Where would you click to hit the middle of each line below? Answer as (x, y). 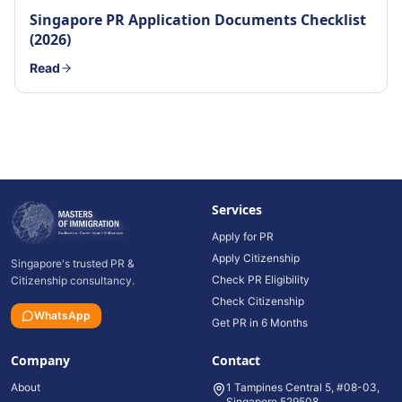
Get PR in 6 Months (260, 323)
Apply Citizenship (256, 258)
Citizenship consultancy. (73, 280)
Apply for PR (243, 236)
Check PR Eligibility (261, 280)
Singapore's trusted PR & (73, 263)
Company (40, 360)
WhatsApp (62, 315)
